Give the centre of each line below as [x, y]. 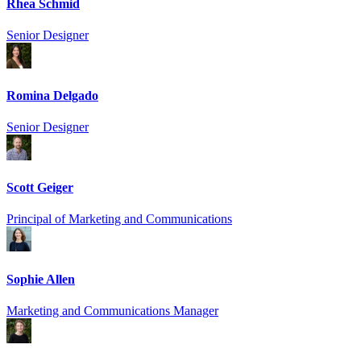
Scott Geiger [40, 187]
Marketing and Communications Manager [112, 310]
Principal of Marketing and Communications [119, 219]
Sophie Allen [41, 279]
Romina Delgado [52, 95]
